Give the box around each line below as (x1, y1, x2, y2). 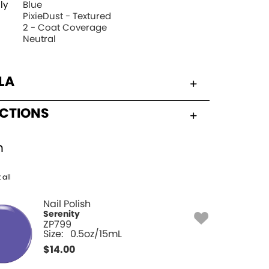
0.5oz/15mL (70, 229, 122, 239)
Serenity (43, 210, 80, 219)
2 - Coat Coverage (23, 23, 107, 32)
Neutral (23, 34, 56, 44)
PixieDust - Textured (23, 11, 112, 21)
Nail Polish (43, 199, 91, 209)
